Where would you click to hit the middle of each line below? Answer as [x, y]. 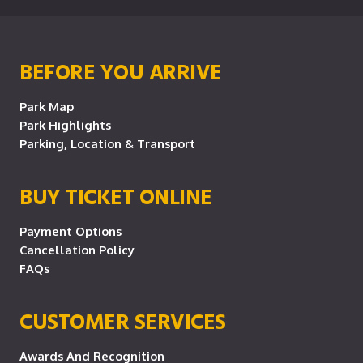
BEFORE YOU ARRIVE [121, 71]
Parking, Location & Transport [107, 143]
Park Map [47, 106]
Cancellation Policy [77, 250]
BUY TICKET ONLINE [116, 196]
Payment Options [70, 231]
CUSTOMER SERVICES [123, 321]
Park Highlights [65, 125]
